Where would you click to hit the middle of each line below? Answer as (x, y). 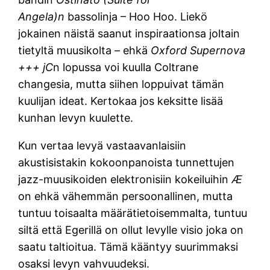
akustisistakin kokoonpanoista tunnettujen (127, 162)
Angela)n (43, 16)
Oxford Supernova (198, 50)
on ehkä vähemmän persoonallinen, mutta (126, 196)
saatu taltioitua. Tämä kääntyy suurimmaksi (128, 246)
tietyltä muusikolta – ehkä (85, 50)
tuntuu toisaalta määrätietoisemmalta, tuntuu (133, 213)
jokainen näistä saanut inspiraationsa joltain (129, 33)
